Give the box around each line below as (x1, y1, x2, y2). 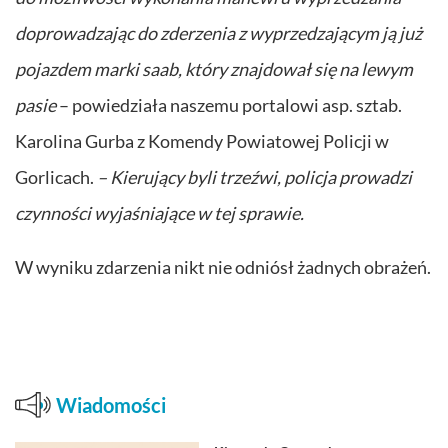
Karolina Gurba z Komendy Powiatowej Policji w (15, 129, 389, 152)
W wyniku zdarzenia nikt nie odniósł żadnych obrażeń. (15, 255, 431, 278)
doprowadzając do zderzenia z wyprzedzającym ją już (15, 21, 422, 44)
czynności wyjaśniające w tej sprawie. (15, 201, 304, 224)
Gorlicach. (15, 165, 94, 188)
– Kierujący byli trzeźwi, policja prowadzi (94, 165, 412, 188)
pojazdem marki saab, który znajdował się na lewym (15, 57, 413, 80)
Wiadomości (56, 392, 167, 417)
